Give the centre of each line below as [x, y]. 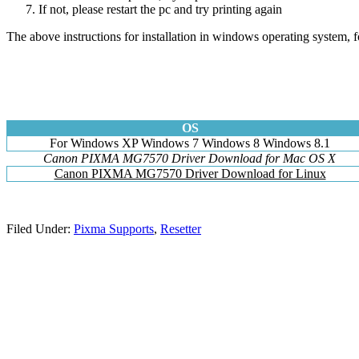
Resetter [181, 228]
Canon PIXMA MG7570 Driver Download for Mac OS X [190, 158]
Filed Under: [40, 228]
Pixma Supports [114, 228]
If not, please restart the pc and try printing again [160, 10]
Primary [41, 258]
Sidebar [38, 280]
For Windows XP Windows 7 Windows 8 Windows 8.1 [190, 143]
